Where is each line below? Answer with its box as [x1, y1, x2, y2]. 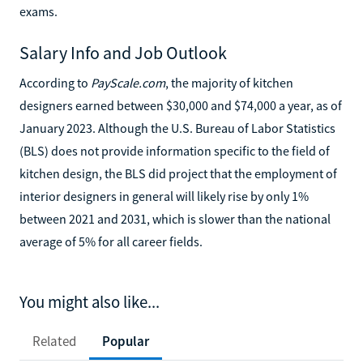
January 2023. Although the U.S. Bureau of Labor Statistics [19, 119, 335, 136]
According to [19, 74, 91, 91]
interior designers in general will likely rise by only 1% [19, 187, 309, 204]
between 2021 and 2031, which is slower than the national [19, 210, 331, 227]
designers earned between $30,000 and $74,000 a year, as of [19, 96, 342, 113]
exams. [19, 2, 58, 19]
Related [32, 331, 76, 350]
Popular [102, 331, 149, 350]
